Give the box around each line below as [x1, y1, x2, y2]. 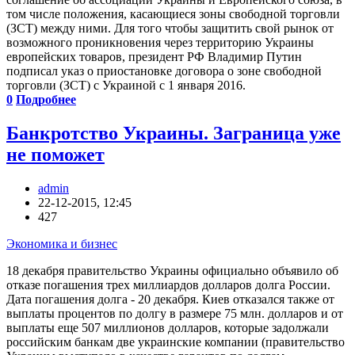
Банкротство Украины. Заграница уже [6, 122, 341, 143]
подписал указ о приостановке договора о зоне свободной [6, 63, 322, 78]
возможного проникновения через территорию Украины [6, 35, 314, 49]
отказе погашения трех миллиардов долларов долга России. [6, 277, 330, 292]
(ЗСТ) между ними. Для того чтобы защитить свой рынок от [6, 21, 334, 35]
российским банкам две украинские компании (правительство [6, 334, 345, 349]
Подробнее [16, 92, 76, 106]
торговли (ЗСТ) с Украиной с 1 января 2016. [6, 78, 246, 92]
